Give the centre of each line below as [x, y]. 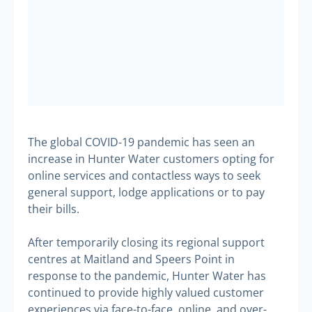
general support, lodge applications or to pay [146, 192]
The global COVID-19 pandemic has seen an [141, 142]
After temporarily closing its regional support [146, 242]
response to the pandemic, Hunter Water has [147, 275]
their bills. [54, 209]
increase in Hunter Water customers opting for [151, 158]
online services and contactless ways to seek [144, 175]
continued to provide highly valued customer [146, 292]
